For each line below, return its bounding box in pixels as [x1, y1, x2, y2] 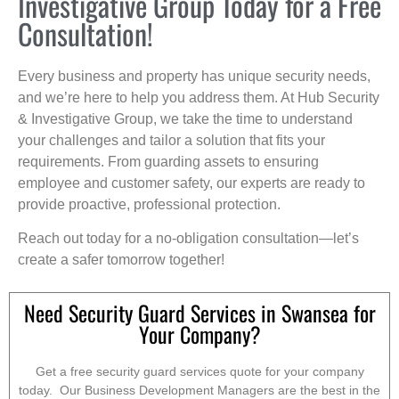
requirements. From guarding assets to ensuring [18, 153, 319, 169]
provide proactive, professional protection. [18, 196, 281, 212]
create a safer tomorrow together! [18, 251, 224, 267]
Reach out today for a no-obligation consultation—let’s [18, 230, 359, 246]
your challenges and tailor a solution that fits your [18, 132, 325, 148]
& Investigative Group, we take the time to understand [18, 110, 353, 126]
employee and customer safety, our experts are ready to [18, 175, 365, 191]
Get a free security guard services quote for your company [35, 364, 364, 379]
